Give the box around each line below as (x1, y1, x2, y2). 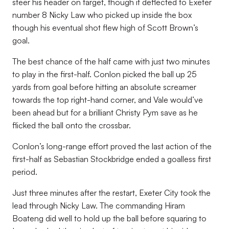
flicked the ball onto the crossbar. (12, 120, 131, 130)
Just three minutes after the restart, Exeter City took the (12, 188, 211, 198)
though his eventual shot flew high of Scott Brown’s (12, 22, 198, 33)
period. (12, 167, 37, 177)
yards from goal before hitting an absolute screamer (12, 82, 196, 92)
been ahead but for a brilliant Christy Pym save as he (12, 107, 198, 118)
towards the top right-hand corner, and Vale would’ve (12, 95, 203, 105)
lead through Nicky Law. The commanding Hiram (12, 200, 185, 211)
